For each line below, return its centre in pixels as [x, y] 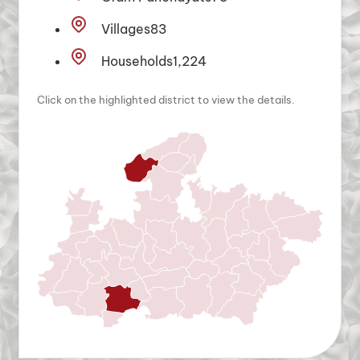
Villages [126, 29]
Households [137, 61]
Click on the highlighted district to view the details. [166, 100]
